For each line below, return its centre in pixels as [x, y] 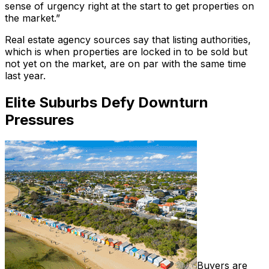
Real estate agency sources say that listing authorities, [128, 39]
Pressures [39, 119]
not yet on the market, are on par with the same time [125, 63]
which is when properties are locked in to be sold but [126, 51]
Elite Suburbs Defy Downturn [107, 102]
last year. [25, 75]
